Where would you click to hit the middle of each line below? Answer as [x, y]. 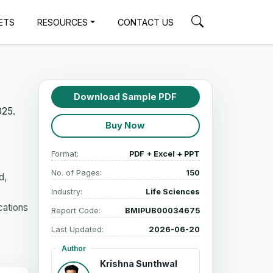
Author [73, 248]
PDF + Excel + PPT [165, 154]
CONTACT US [146, 22]
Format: [65, 154]
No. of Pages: [76, 172]
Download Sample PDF [126, 97]
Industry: [66, 191]
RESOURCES [63, 22]
